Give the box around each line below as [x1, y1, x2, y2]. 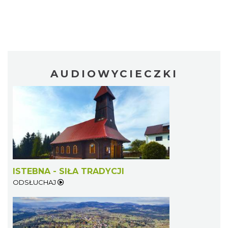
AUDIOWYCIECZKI [50, 68, 178, 80]
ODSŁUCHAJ [13, 178, 58, 187]
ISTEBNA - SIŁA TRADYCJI [13, 166, 124, 177]
